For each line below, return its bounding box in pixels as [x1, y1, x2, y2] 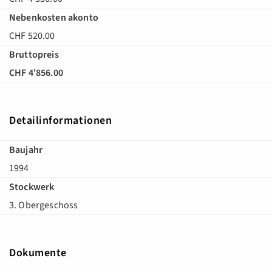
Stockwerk [9, 180, 55, 194]
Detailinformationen [9, 113, 112, 129]
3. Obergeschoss [9, 199, 78, 212]
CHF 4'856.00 [9, 66, 63, 80]
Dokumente [9, 245, 67, 261]
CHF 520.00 [9, 29, 55, 43]
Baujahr [9, 143, 43, 157]
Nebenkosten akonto [9, 11, 98, 25]
